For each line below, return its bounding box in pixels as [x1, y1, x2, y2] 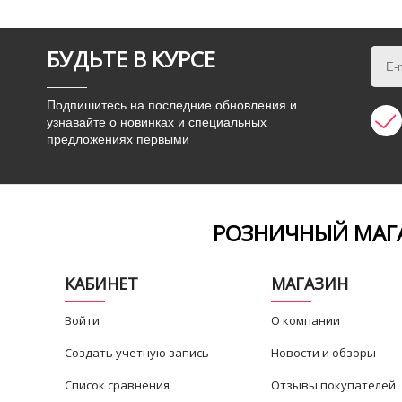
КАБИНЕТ [65, 272, 138, 294]
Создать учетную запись [65, 344, 210, 361]
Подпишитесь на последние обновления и [47, 97, 298, 112]
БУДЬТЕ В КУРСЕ [47, 44, 215, 74]
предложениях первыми [47, 131, 190, 146]
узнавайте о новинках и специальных [47, 114, 267, 129]
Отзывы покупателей [270, 376, 396, 393]
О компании [270, 311, 340, 328]
